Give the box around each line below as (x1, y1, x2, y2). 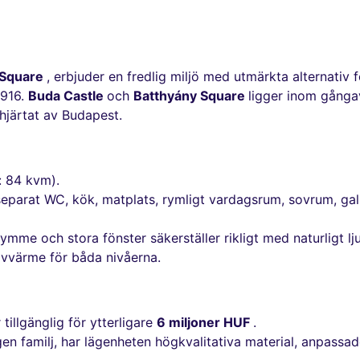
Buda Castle (28, 88, 107, 104)
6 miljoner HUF (157, 314, 253, 331)
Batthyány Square (133, 88, 248, 104)
